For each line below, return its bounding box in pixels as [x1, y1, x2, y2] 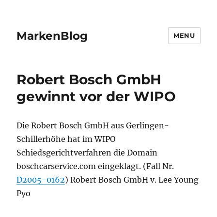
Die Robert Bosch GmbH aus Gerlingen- [16, 121, 170, 130]
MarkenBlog [16, 29, 88, 43]
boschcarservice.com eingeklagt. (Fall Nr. [16, 161, 174, 171]
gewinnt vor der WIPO [16, 88, 176, 105]
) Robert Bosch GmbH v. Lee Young [65, 175, 199, 185]
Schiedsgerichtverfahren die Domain [16, 148, 158, 157]
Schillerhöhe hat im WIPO [16, 134, 116, 144]
